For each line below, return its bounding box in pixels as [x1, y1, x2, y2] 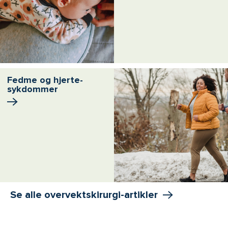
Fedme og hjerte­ [7, 74, 83, 85]
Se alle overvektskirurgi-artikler [10, 188, 158, 201]
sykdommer [7, 83, 58, 95]
